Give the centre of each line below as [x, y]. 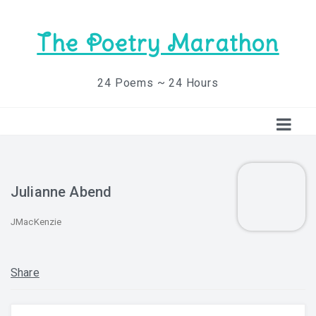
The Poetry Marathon [158, 43]
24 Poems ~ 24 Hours [158, 83]
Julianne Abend [61, 192]
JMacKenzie [36, 222]
